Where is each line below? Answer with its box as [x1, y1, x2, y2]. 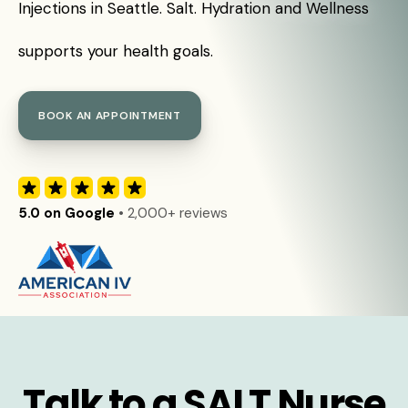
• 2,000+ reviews [115, 204, 228, 222]
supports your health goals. [18, 41, 213, 61]
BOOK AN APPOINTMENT [38, 108, 181, 123]
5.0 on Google [18, 204, 115, 222]
